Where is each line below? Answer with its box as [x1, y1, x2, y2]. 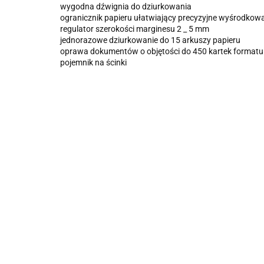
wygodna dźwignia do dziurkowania [60, 2, 192, 11]
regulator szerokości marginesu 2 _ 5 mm [60, 24, 209, 34]
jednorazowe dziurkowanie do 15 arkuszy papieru [60, 35, 240, 45]
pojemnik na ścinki [60, 58, 127, 67]
